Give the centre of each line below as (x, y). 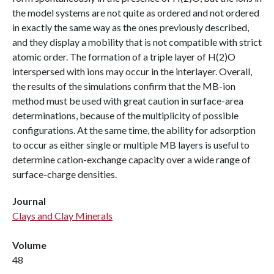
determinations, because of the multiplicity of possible (125, 115)
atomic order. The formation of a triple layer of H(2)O (124, 57)
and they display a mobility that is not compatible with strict (137, 42)
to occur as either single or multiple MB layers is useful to (131, 145)
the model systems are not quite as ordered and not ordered (136, 13)
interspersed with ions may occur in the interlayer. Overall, (132, 71)
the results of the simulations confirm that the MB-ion (124, 86)
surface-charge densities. (65, 174)
